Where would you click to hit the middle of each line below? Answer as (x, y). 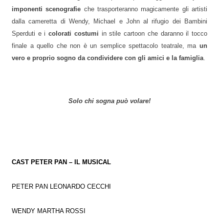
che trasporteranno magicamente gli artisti (144, 10)
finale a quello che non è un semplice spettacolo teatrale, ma (106, 46)
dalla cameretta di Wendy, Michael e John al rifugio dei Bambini (109, 22)
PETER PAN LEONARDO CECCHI (61, 186)
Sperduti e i (30, 34)
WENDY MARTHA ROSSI (49, 211)
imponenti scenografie (46, 10)
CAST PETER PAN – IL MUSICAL (61, 162)
